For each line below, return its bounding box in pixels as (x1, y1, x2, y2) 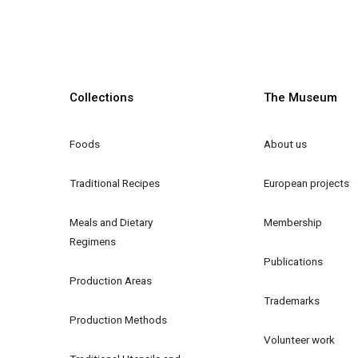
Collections (70, 90, 134, 105)
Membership (264, 215, 323, 229)
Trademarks (264, 293, 320, 307)
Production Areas (70, 273, 153, 287)
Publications (264, 254, 324, 268)
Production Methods (70, 312, 168, 326)
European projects (264, 176, 350, 189)
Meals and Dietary (70, 215, 156, 229)
